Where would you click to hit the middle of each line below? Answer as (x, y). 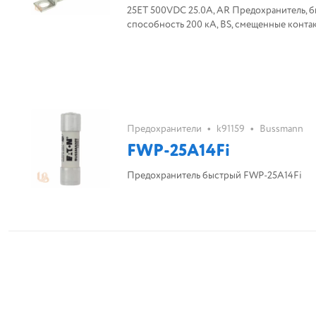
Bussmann (281, 129)
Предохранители (164, 129)
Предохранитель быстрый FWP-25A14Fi (214, 176)
